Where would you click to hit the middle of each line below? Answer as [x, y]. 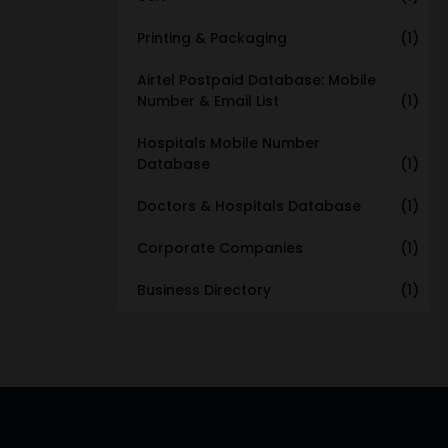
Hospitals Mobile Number [228, 142]
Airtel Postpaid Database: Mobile [256, 79]
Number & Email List [208, 100]
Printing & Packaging [212, 37]
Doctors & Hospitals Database [249, 205]
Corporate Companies [220, 247]
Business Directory [204, 289]
